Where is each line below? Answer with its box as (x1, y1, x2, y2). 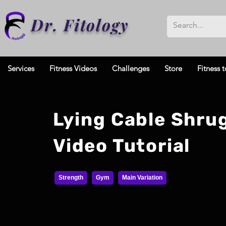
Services (8, 64, 34, 74)
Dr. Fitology (31, 14, 129, 35)
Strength (59, 174, 83, 182)
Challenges (112, 64, 149, 74)
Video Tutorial (53, 135, 191, 157)
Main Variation (122, 174, 162, 182)
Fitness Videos (49, 64, 97, 74)
